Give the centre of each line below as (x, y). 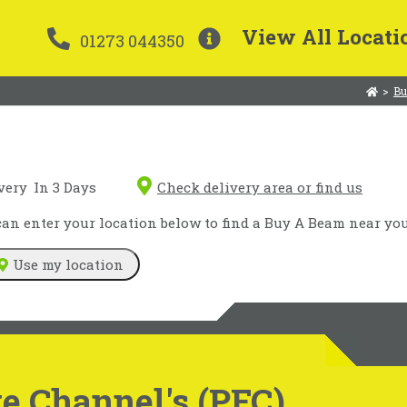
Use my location (68, 264)
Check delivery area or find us (260, 187)
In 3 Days (65, 187)
